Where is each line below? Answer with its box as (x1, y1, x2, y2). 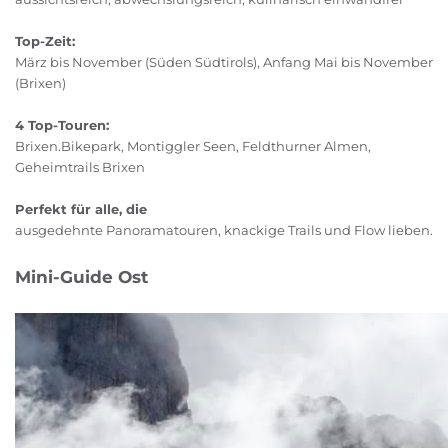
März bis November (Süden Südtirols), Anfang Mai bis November (15, 54, 433, 71)
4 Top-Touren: (15, 117, 109, 134)
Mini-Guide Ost (15, 267, 148, 288)
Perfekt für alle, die (15, 201, 147, 218)
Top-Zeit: (15, 33, 75, 50)
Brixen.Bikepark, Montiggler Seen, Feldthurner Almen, (15, 138, 371, 155)
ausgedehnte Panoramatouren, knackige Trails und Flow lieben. (15, 222, 433, 239)
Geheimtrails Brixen (15, 159, 145, 176)
